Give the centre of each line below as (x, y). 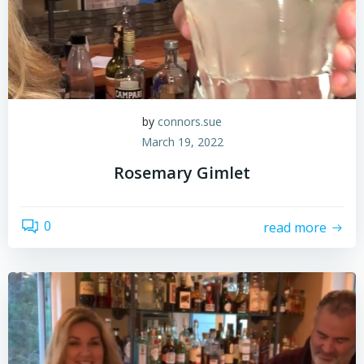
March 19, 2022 (182, 142)
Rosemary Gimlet (182, 173)
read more (295, 227)
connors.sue (190, 121)
